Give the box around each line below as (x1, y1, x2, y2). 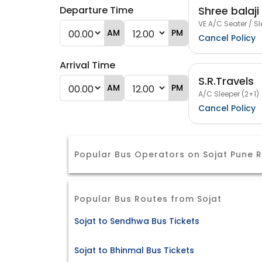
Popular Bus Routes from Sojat (74, 193, 222, 205)
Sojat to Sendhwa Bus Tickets (74, 215, 199, 227)
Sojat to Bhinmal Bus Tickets (74, 244, 194, 257)
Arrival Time (60, 58, 115, 72)
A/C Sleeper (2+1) (198, 88, 259, 99)
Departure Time (60, 4, 133, 17)
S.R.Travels (198, 73, 254, 88)
